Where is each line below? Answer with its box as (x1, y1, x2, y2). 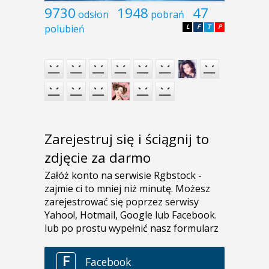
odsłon (78, 8, 109, 22)
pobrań (151, 8, 184, 22)
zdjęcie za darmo (44, 148, 151, 167)
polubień (44, 22, 85, 36)
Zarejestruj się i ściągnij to (44, 129, 209, 148)
